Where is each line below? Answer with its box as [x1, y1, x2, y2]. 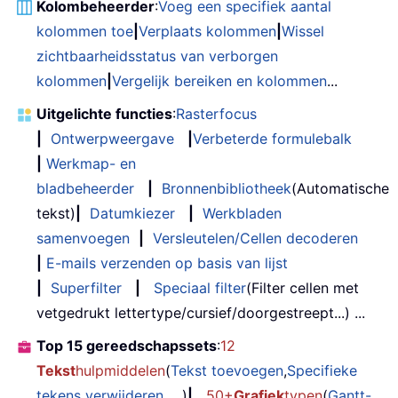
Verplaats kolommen [139, 21, 276, 40]
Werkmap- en [46, 154, 136, 172]
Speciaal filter [154, 278, 246, 297]
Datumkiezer [90, 203, 175, 222]
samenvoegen [36, 228, 130, 247]
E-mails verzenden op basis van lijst [46, 253, 288, 272]
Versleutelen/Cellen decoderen [153, 228, 358, 247]
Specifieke [287, 361, 357, 379]
